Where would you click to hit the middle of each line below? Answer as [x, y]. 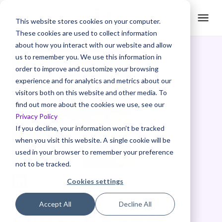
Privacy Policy [36, 116]
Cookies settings [95, 181]
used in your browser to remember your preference [94, 152]
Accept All [55, 204]
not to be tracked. [43, 164]
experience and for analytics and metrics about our [93, 80]
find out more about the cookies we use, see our [90, 104]
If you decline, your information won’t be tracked [90, 128]
